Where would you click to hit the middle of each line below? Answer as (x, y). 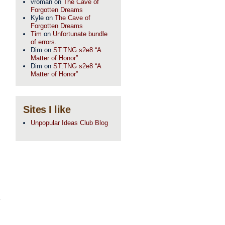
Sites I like (47, 109)
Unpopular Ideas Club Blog (69, 123)
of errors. (44, 42)
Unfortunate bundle (80, 34)
